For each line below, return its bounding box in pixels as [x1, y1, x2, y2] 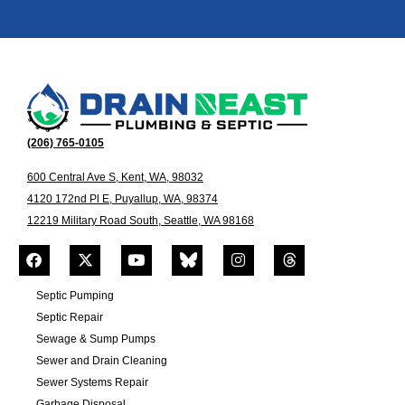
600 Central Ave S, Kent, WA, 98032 [27, 171, 203, 184]
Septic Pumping [36, 288, 114, 302]
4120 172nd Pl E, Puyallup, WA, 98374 [27, 193, 218, 206]
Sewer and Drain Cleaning [36, 353, 167, 367]
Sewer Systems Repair [36, 375, 148, 389]
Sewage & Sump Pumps [36, 332, 155, 345]
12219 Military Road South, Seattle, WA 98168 [27, 214, 254, 228]
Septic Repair [36, 310, 103, 324]
